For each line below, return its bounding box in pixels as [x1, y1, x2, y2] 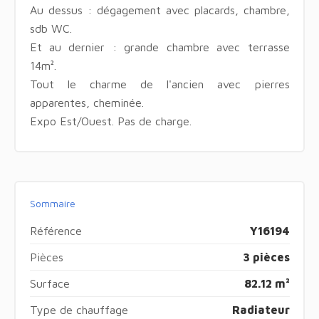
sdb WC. [29, 21, 72, 35]
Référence [29, 224, 82, 237]
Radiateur [231, 303, 290, 316]
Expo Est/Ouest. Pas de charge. [29, 114, 192, 127]
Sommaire [29, 197, 75, 209]
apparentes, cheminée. [29, 95, 144, 109]
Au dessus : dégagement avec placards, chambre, [29, 3, 290, 16]
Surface [29, 276, 70, 290]
